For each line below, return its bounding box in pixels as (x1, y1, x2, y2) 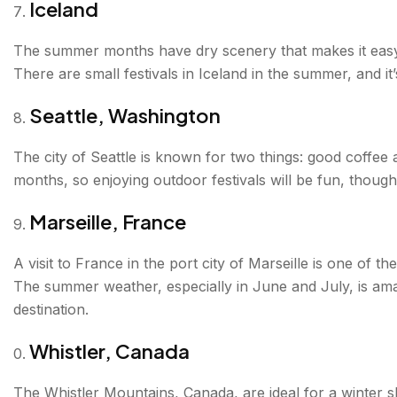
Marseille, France (29, 208, 186, 234)
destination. (13, 300, 89, 318)
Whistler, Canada (29, 338, 190, 363)
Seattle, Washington (29, 102, 221, 128)
